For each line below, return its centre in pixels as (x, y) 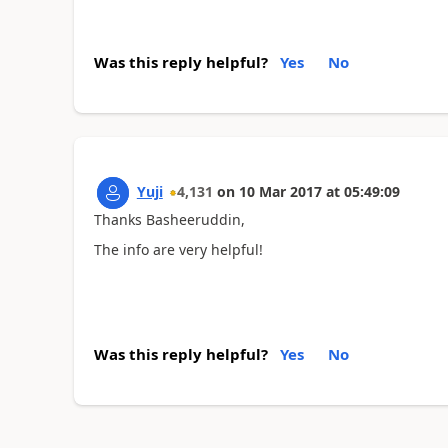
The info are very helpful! (178, 249)
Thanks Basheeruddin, (169, 219)
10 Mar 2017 (280, 191)
